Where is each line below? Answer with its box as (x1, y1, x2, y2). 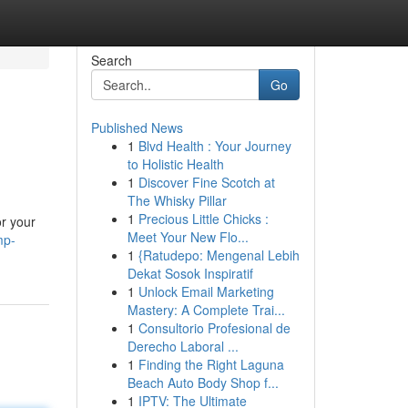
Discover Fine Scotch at (138, 173, 275, 191)
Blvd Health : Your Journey (138, 137, 291, 155)
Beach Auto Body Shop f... (127, 373, 279, 392)
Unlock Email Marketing (138, 282, 274, 301)
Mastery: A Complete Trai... (127, 301, 285, 319)
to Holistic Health (127, 155, 224, 173)
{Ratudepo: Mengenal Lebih (138, 246, 300, 264)
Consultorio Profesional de (138, 319, 291, 337)
